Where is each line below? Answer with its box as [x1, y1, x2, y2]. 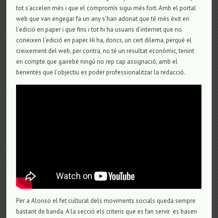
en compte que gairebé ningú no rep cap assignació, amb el [16, 57, 178, 66]
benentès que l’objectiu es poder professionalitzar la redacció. [16, 68, 186, 76]
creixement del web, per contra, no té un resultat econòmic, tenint [16, 46, 195, 55]
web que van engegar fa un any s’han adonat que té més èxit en [16, 14, 190, 23]
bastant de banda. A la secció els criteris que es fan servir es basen [16, 207, 198, 216]
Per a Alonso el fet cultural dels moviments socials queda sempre [16, 197, 196, 205]
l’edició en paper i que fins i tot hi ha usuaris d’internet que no [16, 25, 182, 34]
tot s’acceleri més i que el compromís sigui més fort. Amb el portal [16, 3, 197, 12]
